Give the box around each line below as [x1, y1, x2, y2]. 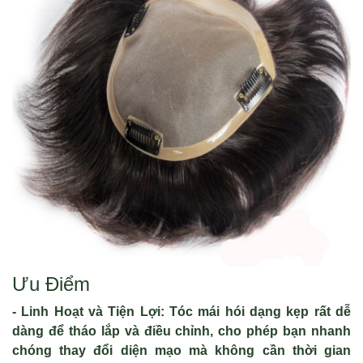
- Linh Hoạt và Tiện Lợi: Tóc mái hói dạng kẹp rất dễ [12, 305, 351, 318]
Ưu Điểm [12, 273, 90, 295]
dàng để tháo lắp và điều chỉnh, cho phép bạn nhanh [12, 324, 351, 338]
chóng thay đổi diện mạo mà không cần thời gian [12, 344, 351, 357]
